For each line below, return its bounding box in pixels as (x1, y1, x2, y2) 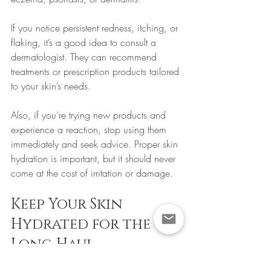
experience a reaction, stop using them (11, 122, 169, 136)
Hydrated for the (11, 214, 154, 234)
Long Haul (11, 234, 94, 254)
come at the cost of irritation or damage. (11, 166, 173, 180)
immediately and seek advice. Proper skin (11, 137, 181, 151)
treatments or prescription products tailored (11, 64, 182, 78)
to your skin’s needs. (11, 79, 91, 93)
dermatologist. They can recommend (11, 50, 160, 64)
